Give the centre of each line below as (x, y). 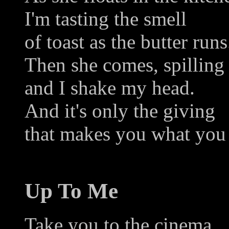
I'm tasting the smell (106, 18)
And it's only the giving (120, 110)
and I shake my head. (110, 87)
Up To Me (71, 191)
